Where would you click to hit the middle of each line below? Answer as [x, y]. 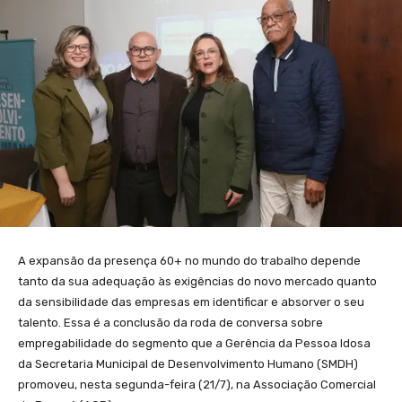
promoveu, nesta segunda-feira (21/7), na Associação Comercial [197, 384]
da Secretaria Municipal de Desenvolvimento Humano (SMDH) [188, 363]
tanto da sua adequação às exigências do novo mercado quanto [197, 281]
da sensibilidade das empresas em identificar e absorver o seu [191, 301]
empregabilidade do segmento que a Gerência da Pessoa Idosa [194, 343]
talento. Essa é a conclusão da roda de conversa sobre [170, 322]
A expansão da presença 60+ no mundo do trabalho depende [189, 260]
